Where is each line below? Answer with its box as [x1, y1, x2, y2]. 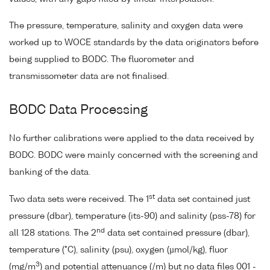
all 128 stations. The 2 [9, 229, 96, 238]
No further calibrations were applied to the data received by [9, 134, 254, 143]
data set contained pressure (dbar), [105, 229, 250, 238]
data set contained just [155, 195, 250, 204]
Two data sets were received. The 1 [9, 195, 149, 204]
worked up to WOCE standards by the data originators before [9, 39, 259, 48]
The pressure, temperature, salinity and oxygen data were [9, 22, 243, 31]
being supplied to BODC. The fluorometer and [9, 55, 194, 64]
